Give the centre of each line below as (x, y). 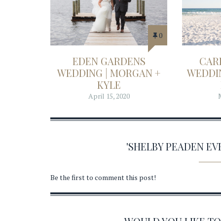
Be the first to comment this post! (103, 177)
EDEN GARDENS (109, 61)
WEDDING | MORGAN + (109, 73)
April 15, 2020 (109, 96)
